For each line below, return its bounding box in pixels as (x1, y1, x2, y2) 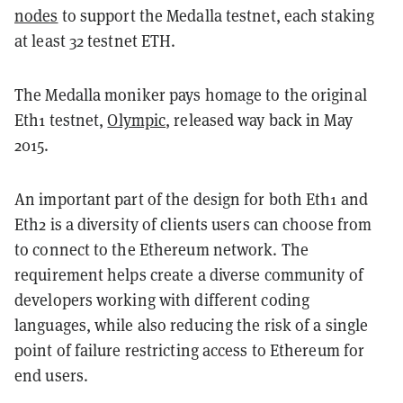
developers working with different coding (14, 288, 310, 310)
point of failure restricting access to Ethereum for (14, 338, 365, 361)
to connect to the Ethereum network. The (14, 237, 309, 260)
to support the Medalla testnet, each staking (58, 4, 375, 26)
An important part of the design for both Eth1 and (14, 187, 368, 210)
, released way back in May (166, 108, 353, 130)
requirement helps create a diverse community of (14, 263, 363, 285)
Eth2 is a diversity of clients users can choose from (14, 212, 372, 235)
